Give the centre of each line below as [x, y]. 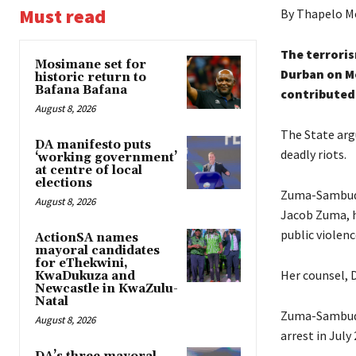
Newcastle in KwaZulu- [106, 288]
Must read [62, 16]
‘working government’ [106, 157]
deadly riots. [313, 154]
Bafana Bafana [81, 90]
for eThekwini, [81, 263]
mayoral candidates [97, 250]
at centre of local [89, 170]
